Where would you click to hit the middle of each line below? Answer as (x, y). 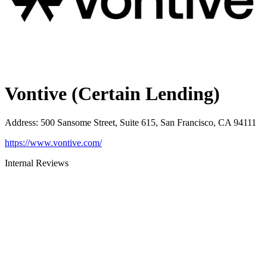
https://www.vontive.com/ (53, 143)
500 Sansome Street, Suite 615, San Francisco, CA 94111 (148, 123)
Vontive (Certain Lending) (112, 93)
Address (20, 123)
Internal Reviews (37, 163)
